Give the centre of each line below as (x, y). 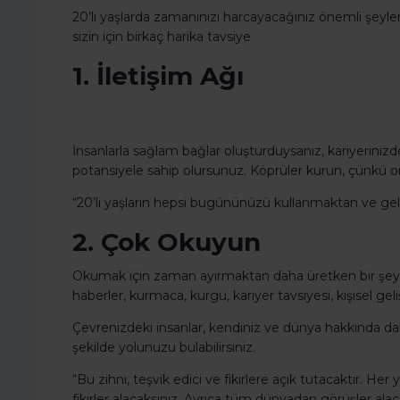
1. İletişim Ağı (158, 76)
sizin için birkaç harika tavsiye (162, 37)
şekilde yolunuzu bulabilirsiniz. (164, 348)
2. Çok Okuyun (167, 242)
